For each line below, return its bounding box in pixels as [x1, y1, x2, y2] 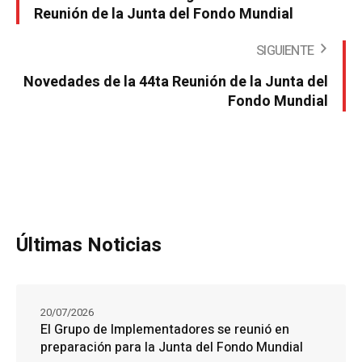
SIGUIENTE [256, 41, 314, 61]
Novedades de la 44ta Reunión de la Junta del [23, 71, 328, 94]
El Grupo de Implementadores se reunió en [40, 320, 289, 340]
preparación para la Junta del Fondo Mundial [40, 338, 303, 358]
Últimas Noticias [16, 231, 162, 260]
